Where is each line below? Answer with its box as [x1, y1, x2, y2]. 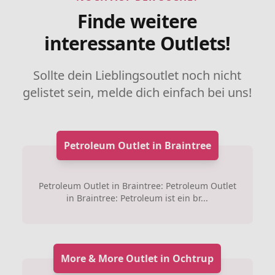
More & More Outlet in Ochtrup [61, 251, 214, 265]
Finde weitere [77, 8, 198, 34]
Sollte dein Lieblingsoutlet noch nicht [33, 66, 242, 83]
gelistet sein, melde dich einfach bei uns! [23, 83, 252, 101]
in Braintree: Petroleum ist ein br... [66, 192, 209, 204]
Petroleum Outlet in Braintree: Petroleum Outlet [38, 179, 236, 192]
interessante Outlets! [44, 30, 231, 56]
